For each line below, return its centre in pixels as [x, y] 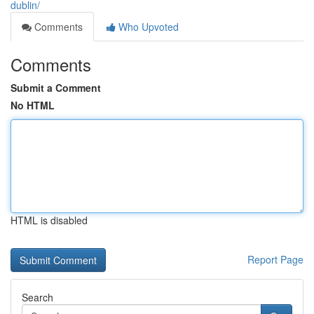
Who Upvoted [147, 27]
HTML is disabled [49, 220]
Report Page [275, 259]
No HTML [33, 105]
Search [37, 297]
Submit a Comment [56, 88]
